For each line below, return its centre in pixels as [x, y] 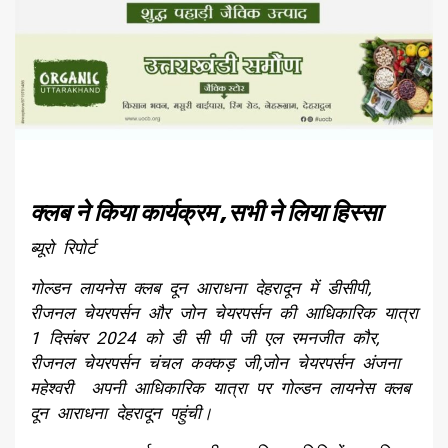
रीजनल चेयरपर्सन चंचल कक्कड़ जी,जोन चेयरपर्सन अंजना [215, 363]
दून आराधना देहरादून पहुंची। [121, 413]
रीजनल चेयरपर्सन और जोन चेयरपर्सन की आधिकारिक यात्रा [224, 313]
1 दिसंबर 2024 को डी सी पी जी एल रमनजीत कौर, [204, 338]
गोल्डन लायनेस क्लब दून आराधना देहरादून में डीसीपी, [200, 288]
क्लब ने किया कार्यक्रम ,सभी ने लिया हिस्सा [205, 213]
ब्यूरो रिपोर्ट [63, 248]
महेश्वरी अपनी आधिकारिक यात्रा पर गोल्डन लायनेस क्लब [220, 388]
